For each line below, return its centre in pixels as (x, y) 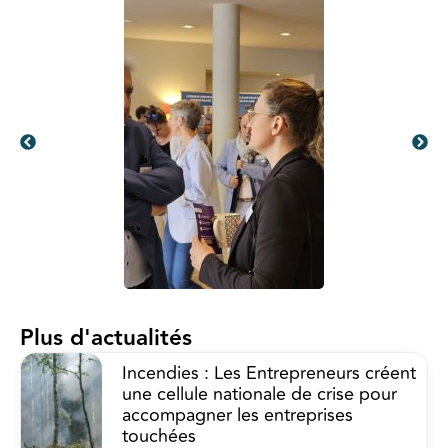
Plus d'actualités (106, 339)
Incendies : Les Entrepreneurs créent (269, 373)
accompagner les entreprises (238, 415)
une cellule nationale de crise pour (260, 394)
